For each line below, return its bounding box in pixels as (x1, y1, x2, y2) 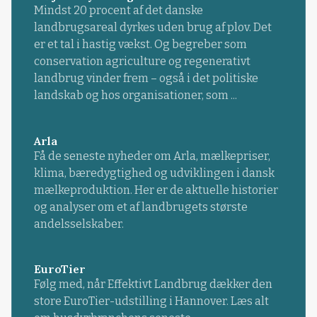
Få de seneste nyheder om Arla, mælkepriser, (33, 149, 270, 163)
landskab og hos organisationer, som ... (33, 88, 237, 103)
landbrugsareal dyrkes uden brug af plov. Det (33, 21, 272, 35)
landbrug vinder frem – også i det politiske (33, 71, 258, 86)
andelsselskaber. (33, 217, 124, 231)
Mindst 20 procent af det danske (33, 4, 203, 18)
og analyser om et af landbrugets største (33, 200, 248, 214)
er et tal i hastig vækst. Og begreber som (33, 38, 247, 52)
